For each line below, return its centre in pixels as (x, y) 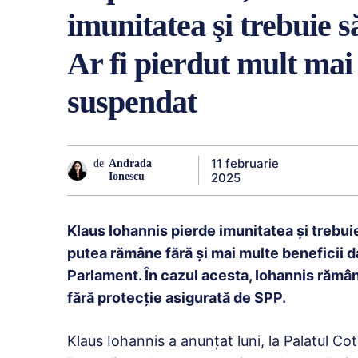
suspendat (132, 101)
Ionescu (126, 177)
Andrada (130, 164)
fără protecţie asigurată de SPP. (177, 297)
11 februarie (245, 163)
